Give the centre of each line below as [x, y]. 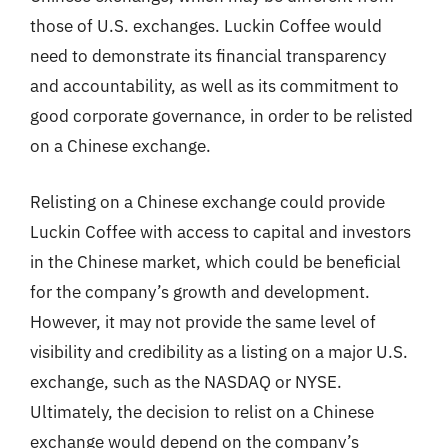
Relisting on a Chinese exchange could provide [207, 201]
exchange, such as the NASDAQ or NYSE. [186, 381]
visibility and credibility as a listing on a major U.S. [219, 351]
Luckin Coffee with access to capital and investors [220, 231]
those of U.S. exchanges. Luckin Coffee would [206, 26]
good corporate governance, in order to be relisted [221, 116]
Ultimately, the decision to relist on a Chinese [202, 411]
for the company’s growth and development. [200, 291]
